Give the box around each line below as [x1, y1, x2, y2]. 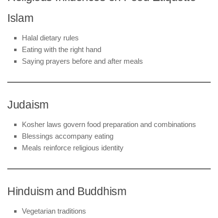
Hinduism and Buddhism [7, 185, 127, 198]
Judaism [7, 98, 49, 111]
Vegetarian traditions [22, 206, 86, 215]
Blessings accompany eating [22, 131, 113, 140]
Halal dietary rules [22, 33, 79, 42]
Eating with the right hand [22, 45, 101, 54]
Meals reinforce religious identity [22, 143, 124, 152]
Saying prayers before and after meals [22, 56, 143, 65]
